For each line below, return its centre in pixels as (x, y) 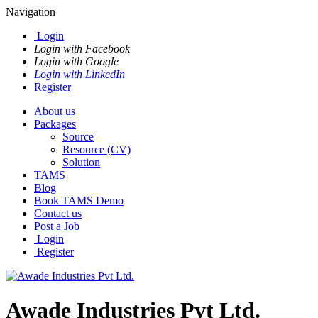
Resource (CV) (97, 149)
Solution (81, 162)
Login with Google (76, 61)
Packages (55, 124)
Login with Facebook (82, 49)
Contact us (58, 213)
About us (55, 111)
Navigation (31, 12)
